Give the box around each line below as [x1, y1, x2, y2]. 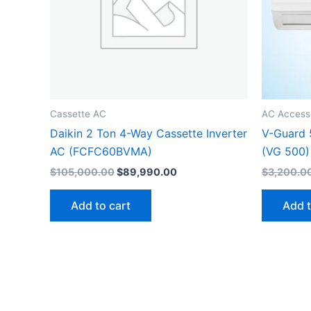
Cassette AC [50, 108, 106, 119]
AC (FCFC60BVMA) [50, 144, 152, 159]
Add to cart [71, 198, 131, 212]
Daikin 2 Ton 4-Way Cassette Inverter [50, 126, 247, 141]
